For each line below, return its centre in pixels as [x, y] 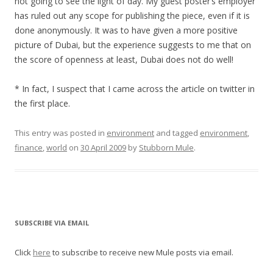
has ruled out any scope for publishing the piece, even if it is [132, 15]
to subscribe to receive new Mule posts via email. [142, 252]
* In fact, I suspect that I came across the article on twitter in [135, 88]
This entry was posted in [61, 133]
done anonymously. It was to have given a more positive [126, 30]
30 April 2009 [103, 147]
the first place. [42, 103]
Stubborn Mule [166, 147]
